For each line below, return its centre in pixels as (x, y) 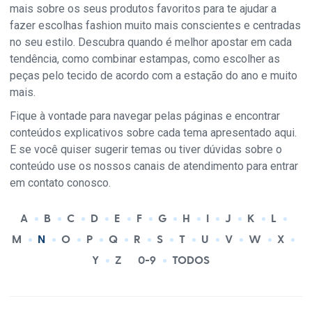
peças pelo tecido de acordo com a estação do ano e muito (154, 76)
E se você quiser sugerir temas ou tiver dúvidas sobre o (146, 150)
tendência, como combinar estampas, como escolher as (145, 59)
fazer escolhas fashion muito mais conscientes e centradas (155, 26)
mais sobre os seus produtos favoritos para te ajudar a (143, 9)
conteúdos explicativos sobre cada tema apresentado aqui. (153, 133)
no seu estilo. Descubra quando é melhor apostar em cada (151, 42)
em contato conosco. (60, 183)
